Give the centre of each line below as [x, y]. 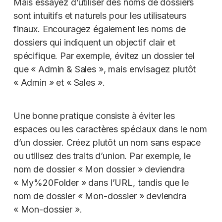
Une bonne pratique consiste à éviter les [94, 115]
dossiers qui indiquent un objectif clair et [94, 42]
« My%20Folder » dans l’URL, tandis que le [101, 182]
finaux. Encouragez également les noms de [99, 29]
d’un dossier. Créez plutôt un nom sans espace [107, 142]
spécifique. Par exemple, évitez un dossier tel [104, 55]
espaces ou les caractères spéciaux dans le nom [110, 129]
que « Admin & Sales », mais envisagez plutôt [105, 69]
